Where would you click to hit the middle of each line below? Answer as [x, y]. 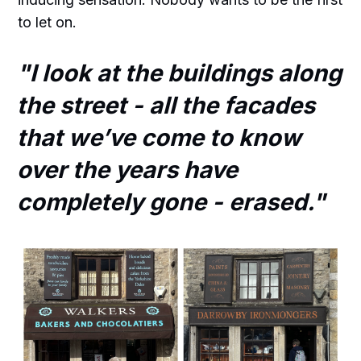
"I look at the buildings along [180, 73]
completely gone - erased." [172, 201]
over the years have [128, 169]
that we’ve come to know [160, 137]
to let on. [48, 22]
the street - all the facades [166, 105]
